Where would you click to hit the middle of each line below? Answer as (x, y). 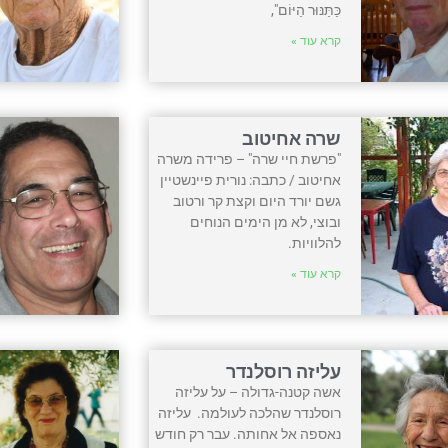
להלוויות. (315, 242)
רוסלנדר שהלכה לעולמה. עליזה (250, 412)
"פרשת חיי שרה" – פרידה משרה (249, 158)
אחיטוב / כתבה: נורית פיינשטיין (251, 179)
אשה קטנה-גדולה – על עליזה (258, 391)
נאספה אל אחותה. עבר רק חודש (248, 433)
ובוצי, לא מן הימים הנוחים (266, 221)
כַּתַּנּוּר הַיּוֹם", (306, 10)
